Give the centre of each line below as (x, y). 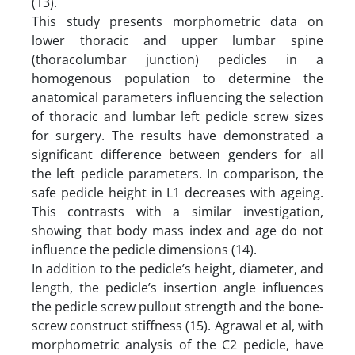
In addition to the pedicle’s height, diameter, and (177, 268)
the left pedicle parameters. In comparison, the (177, 173)
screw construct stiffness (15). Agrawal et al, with (177, 325)
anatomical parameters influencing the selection (177, 97)
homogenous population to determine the (177, 78)
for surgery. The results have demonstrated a (177, 135)
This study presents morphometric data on (177, 21)
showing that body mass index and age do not (177, 230)
